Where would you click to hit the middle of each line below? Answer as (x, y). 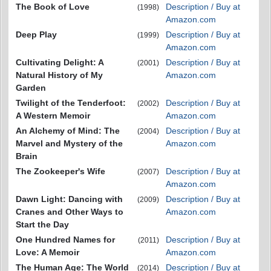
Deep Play (36, 34)
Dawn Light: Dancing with (69, 199)
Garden (31, 88)
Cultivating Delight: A (60, 62)
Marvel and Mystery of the (69, 143)
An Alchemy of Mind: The (68, 131)
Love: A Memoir (47, 252)
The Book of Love (53, 7)
